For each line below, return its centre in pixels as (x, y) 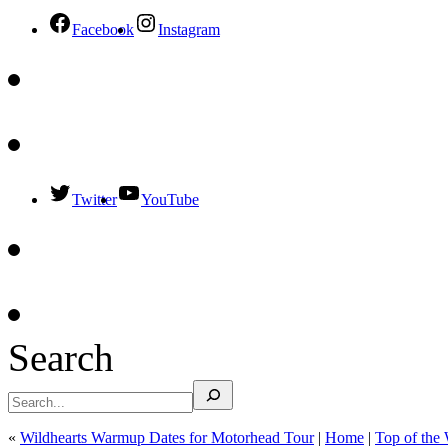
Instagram (189, 29)
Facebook (103, 29)
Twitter (94, 199)
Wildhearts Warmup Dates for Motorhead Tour (167, 437)
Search (61, 357)
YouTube (170, 199)
